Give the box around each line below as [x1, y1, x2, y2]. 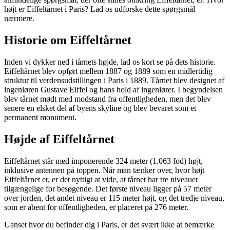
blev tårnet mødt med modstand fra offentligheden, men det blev [4, 94, 211, 103]
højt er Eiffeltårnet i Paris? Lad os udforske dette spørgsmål [4, 4, 195, 13]
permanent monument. [4, 112, 76, 122]
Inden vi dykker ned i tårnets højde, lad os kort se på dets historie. [4, 57, 216, 66]
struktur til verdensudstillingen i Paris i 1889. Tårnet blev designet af [4, 75, 224, 85]
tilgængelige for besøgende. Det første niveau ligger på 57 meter [4, 184, 212, 193]
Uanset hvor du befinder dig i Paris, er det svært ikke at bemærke [4, 220, 214, 229]
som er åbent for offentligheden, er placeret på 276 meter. [4, 202, 188, 212]
